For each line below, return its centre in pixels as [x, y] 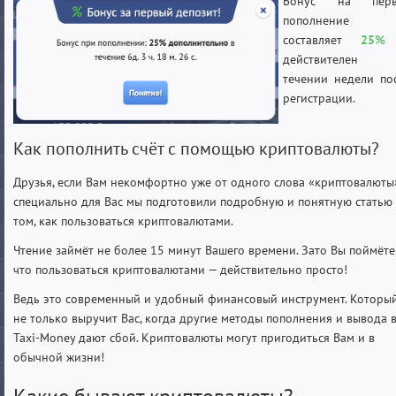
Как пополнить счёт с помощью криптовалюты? [196, 149]
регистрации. [319, 98]
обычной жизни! [59, 358]
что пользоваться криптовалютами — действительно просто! [180, 270]
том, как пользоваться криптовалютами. [123, 221]
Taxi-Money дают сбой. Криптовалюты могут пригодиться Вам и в [194, 338]
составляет [322, 39]
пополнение [316, 20]
